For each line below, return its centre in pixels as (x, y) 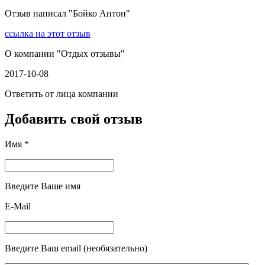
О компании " (33, 54)
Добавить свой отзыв (74, 119)
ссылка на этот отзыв (48, 34)
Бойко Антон (99, 14)
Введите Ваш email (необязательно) (76, 248)
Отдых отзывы (91, 54)
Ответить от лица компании (62, 94)
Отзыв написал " (39, 14)
